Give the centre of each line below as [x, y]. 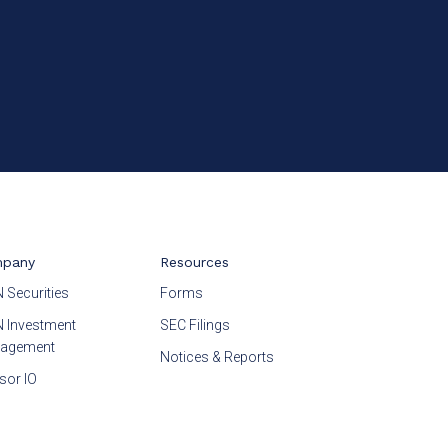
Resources [194, 262]
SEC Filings [194, 325]
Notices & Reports [216, 357]
